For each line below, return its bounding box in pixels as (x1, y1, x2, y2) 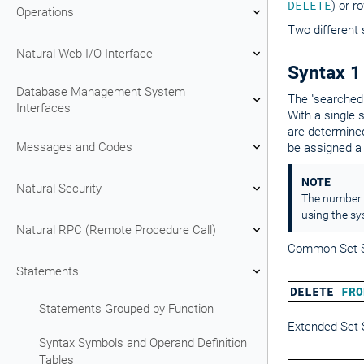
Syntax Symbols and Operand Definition (39, 336, 247, 350)
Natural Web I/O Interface (16, 45, 153, 61)
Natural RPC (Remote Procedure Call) (16, 222, 216, 237)
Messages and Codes (16, 139, 132, 154)
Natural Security (16, 180, 102, 196)
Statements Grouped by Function (39, 301, 214, 316)
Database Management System (16, 84, 185, 99)
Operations (16, 4, 74, 19)
